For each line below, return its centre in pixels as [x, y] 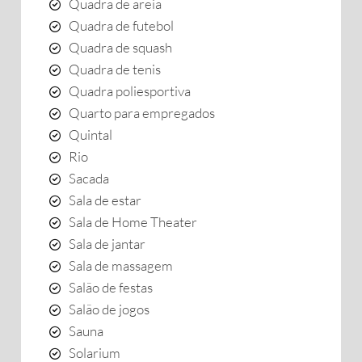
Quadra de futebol [121, 25]
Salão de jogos [109, 309]
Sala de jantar [107, 244]
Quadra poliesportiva [130, 91]
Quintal [90, 135]
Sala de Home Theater [133, 222]
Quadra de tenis [115, 69]
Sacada [89, 178]
